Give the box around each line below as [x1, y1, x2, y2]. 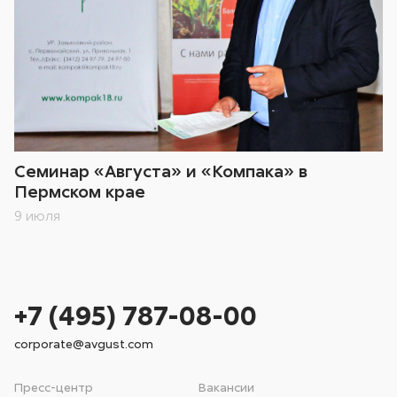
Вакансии [198, 379, 254, 395]
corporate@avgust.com [14, 336, 154, 352]
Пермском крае [14, 180, 146, 202]
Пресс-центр [14, 379, 94, 395]
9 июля [14, 206, 61, 224]
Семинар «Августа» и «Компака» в [14, 160, 308, 182]
